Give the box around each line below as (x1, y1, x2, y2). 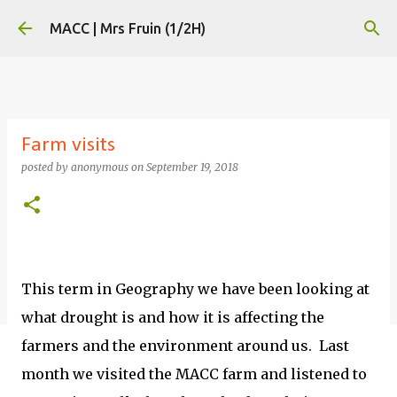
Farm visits (21, 135, 115, 156)
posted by (21, 160, 71, 174)
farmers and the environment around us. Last (21, 337, 349, 354)
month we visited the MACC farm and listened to (21, 365, 367, 383)
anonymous (71, 160, 128, 174)
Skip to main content (138, 15, 259, 29)
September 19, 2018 (146, 160, 238, 174)
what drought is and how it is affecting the (21, 308, 324, 326)
